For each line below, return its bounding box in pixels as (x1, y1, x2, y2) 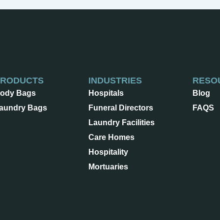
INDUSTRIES (88, 76, 142, 86)
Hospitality (88, 148, 129, 157)
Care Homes (88, 133, 135, 142)
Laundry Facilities (88, 118, 155, 127)
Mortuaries (88, 163, 129, 171)
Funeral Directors (88, 104, 154, 112)
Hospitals (88, 89, 124, 98)
